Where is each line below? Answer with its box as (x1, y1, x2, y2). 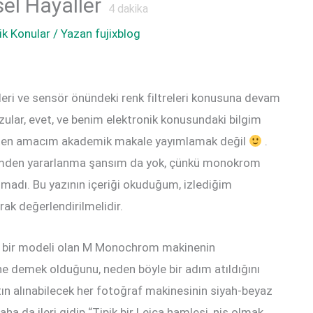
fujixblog (95, 27, 140, 41)
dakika (115, 2, 148, 16)
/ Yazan (50, 27, 92, 41)
